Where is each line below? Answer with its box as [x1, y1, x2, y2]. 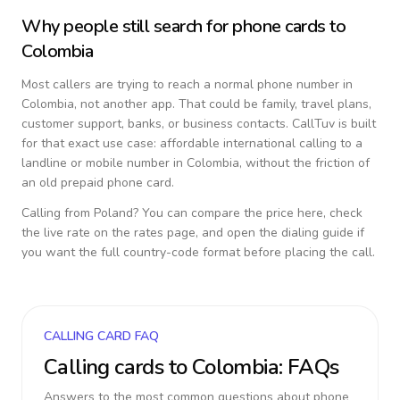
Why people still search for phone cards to [21, 14, 346, 38]
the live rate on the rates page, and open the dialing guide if [21, 224, 364, 241]
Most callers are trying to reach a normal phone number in [21, 76, 353, 93]
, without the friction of [239, 154, 370, 171]
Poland [94, 204, 133, 221]
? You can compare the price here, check [133, 204, 362, 221]
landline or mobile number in [21, 154, 187, 171]
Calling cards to [44, 353, 192, 381]
